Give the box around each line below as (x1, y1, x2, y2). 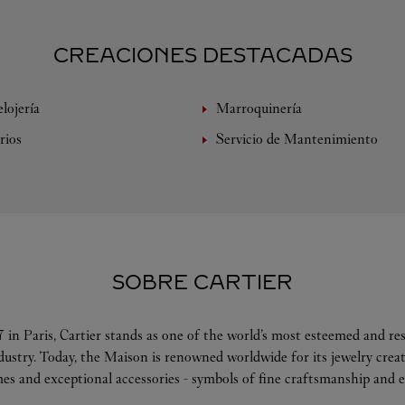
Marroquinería (216, 99, 302, 117)
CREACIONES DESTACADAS (52, 43, 353, 68)
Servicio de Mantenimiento (216, 130, 378, 147)
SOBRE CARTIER (112, 270, 293, 295)
